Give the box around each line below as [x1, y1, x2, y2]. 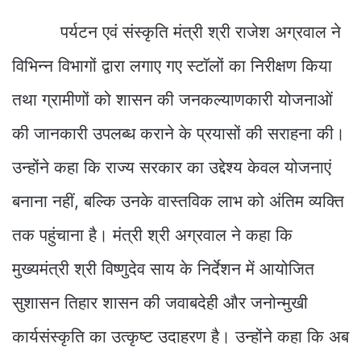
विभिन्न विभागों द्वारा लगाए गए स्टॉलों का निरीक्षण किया [12, 55, 332, 76]
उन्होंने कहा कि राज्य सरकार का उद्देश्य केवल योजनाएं [12, 156, 331, 177]
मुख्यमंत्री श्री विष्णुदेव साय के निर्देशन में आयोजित [12, 258, 314, 279]
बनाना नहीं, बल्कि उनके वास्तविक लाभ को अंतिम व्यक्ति [12, 190, 344, 211]
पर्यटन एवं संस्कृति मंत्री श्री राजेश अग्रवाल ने [12, 21, 341, 42]
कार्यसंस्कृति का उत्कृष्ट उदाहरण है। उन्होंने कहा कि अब [12, 326, 349, 346]
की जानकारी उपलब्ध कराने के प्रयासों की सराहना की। [12, 122, 345, 143]
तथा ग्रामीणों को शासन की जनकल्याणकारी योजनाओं [12, 89, 333, 110]
